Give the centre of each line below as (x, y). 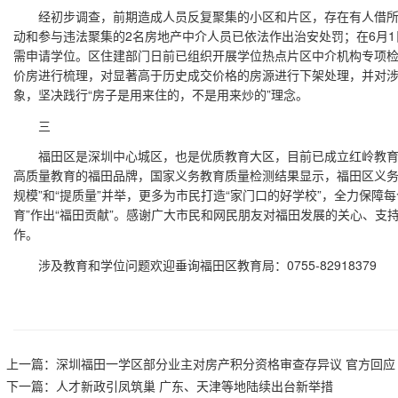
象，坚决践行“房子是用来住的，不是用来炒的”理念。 (161, 94)
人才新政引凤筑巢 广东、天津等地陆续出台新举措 (195, 386)
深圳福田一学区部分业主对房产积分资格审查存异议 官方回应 (226, 363)
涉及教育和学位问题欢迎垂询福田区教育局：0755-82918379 (195, 264)
